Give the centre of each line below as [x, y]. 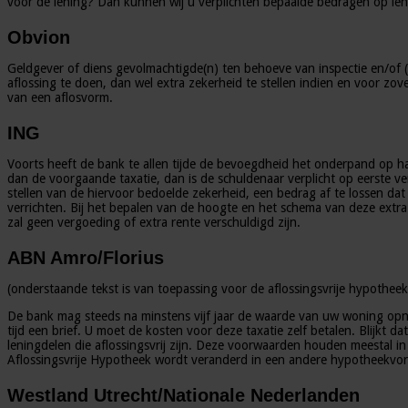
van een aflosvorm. [60, 97]
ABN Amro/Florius [86, 257]
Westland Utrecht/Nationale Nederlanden [184, 395]
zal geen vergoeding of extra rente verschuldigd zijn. [154, 222]
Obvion [39, 37]
